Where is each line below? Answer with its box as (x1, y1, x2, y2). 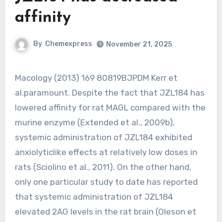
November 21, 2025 (106, 40, 172, 49)
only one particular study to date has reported (14, 176, 198, 187)
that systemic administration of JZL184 (14, 191, 173, 202)
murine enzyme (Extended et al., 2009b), (14, 117, 175, 127)
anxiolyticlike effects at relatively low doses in (14, 147, 197, 157)
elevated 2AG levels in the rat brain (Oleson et (14, 206, 196, 217)
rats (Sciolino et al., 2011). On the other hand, (14, 162, 191, 172)
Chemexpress (45, 39, 92, 48)
